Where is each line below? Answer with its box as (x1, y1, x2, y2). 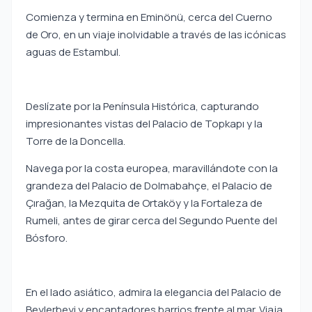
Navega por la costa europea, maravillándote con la (26, 161, 278, 175)
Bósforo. (26, 231, 68, 245)
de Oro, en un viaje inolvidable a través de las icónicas (26, 27, 286, 42)
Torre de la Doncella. (26, 134, 125, 148)
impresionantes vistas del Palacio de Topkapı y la (26, 116, 263, 131)
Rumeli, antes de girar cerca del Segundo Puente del (26, 213, 277, 228)
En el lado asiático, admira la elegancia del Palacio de (26, 285, 281, 299)
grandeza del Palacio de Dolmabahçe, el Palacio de (26, 178, 272, 193)
